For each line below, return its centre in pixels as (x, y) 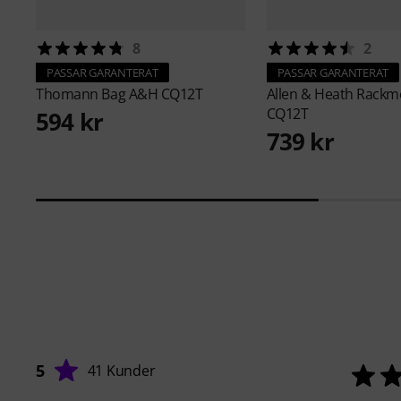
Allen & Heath (311, 94)
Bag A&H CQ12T (152, 94)
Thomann (69, 94)
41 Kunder (121, 371)
